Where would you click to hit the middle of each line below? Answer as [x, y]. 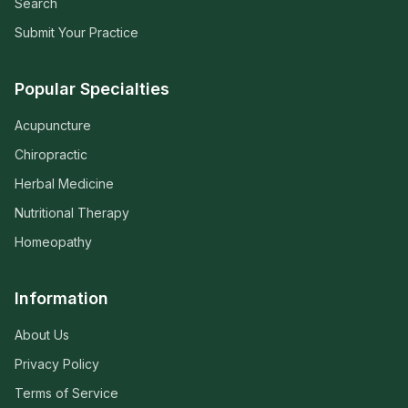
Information [61, 299]
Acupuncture [53, 126]
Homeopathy [53, 242]
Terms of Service [66, 393]
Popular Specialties [92, 89]
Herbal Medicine [64, 184]
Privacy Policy [57, 364]
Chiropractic [51, 155]
